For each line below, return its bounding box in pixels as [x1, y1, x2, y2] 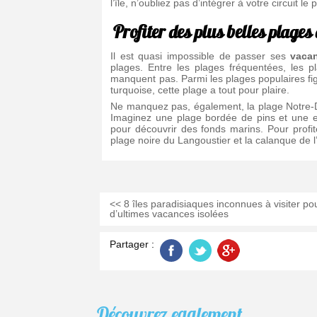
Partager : [109, 238, 154, 250]
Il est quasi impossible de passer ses [110, 50, 291, 62]
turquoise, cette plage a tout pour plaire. [110, 83, 290, 96]
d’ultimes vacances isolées [109, 208, 229, 220]
